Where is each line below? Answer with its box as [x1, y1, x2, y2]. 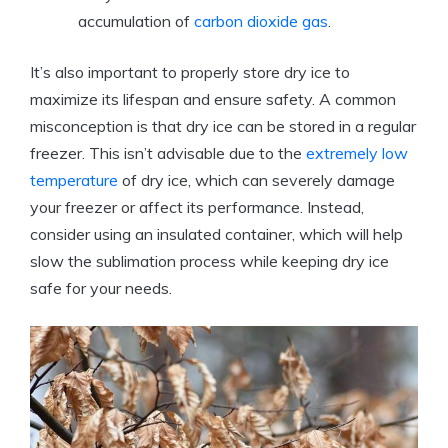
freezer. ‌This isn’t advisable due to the [30, 143, 306, 164]
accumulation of [78, 11, 194, 32]
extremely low [306, 143, 408, 164]
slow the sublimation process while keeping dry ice [30, 251, 389, 272]
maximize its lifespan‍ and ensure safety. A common [30, 89, 396, 110]
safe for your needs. [30, 278, 172, 299]
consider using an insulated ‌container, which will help [30, 224, 403, 245]
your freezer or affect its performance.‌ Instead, [30, 197, 364, 218]
